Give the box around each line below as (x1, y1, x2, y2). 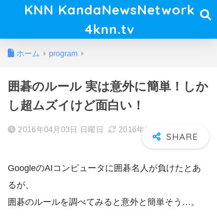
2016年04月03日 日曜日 (18, 125, 104, 134)
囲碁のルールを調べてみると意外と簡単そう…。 (8, 196, 200, 207)
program (49, 49, 77, 58)
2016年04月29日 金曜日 (119, 125, 204, 134)
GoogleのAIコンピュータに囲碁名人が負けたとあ (8, 162, 201, 173)
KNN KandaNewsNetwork (24, 1, 195, 18)
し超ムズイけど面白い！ (8, 99, 144, 112)
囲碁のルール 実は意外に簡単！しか (8, 80, 208, 93)
